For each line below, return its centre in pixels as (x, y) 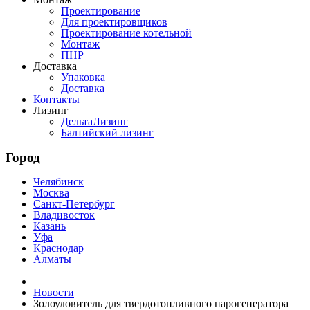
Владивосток (64, 215)
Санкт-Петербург (74, 204)
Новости (54, 293)
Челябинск (58, 182)
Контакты (56, 99)
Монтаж (80, 44)
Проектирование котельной (126, 33)
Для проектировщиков (114, 22)
